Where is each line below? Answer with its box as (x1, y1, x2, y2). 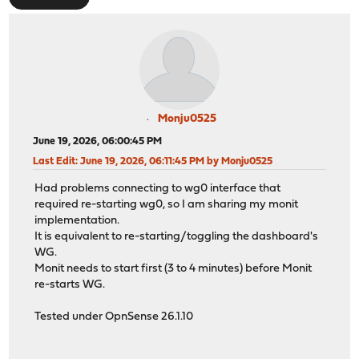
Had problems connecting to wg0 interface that (34, 183, 281, 196)
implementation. (34, 215, 120, 228)
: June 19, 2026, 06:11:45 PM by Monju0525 (75, 155, 273, 167)
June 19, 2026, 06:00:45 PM (33, 135, 163, 147)
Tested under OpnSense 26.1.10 (34, 311, 194, 324)
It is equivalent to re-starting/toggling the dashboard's (34, 231, 319, 244)
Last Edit (33, 155, 76, 167)
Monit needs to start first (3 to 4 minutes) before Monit (34, 263, 313, 276)
